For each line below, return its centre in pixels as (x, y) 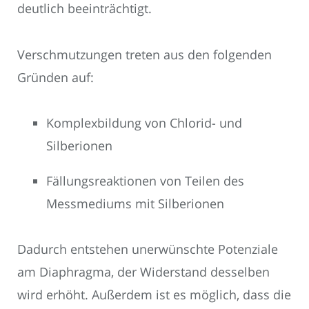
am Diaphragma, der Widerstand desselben (143, 272)
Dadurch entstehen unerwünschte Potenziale (148, 249)
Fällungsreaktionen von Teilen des (145, 180)
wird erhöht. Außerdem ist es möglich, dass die (154, 295)
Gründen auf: (56, 77)
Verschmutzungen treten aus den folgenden (144, 54)
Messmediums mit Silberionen (135, 203)
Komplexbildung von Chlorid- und (144, 122)
